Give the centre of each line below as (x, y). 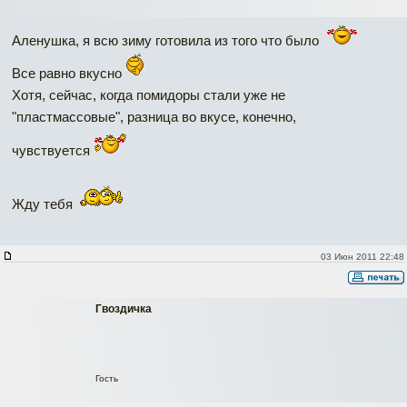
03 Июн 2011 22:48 (362, 257)
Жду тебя (44, 204)
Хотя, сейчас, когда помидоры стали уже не (149, 95)
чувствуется (53, 151)
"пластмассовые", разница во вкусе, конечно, (154, 117)
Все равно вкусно (69, 74)
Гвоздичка (124, 309)
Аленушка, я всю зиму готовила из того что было (167, 41)
